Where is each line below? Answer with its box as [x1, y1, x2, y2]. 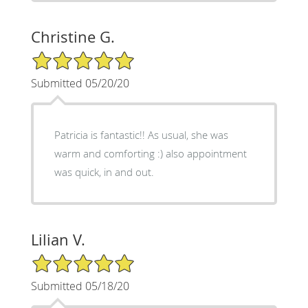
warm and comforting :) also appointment [54, 146, 247, 160]
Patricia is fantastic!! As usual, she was [54, 127, 148, 142]
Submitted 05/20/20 [30, 75, 129, 91]
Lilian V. [30, 229, 85, 250]
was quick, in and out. [54, 164, 154, 179]
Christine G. [30, 26, 115, 47]
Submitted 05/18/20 [30, 278, 129, 294]
